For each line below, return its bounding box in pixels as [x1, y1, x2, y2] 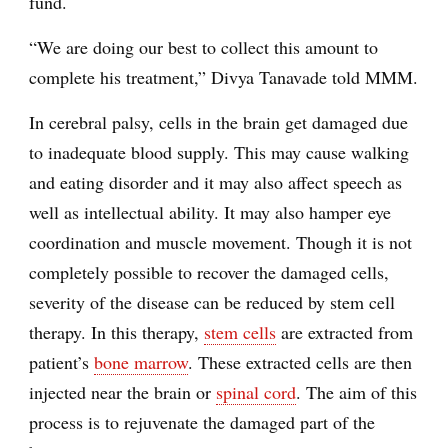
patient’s [29, 349, 94, 374]
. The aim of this [296, 379, 417, 404]
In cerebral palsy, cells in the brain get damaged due [29, 109, 408, 134]
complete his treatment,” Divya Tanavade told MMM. [29, 64, 418, 89]
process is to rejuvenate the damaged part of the [29, 409, 375, 434]
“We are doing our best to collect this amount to [29, 34, 378, 59]
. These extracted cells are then [188, 349, 412, 374]
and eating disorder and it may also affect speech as [29, 169, 402, 194]
